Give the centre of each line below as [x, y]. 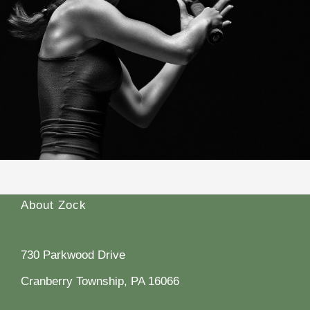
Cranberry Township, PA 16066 [100, 281]
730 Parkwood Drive [73, 255]
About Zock [53, 205]
